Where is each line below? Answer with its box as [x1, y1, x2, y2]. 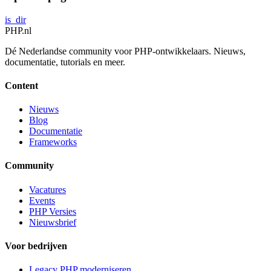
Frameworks [29, 137, 77, 148]
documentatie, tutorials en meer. [5, 56, 125, 67]
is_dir [5, 14, 26, 25]
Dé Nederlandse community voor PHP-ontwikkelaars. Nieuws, [5, 45, 246, 56]
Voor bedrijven [5, 240, 67, 251]
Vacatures [29, 184, 66, 195]
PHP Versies [29, 206, 76, 217]
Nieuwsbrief [29, 217, 76, 227]
